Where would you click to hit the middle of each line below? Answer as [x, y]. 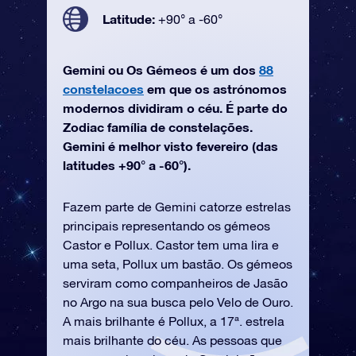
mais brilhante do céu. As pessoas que [172, 340]
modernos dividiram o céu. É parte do [175, 108]
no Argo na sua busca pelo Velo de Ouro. [178, 302]
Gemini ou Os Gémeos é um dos [161, 70]
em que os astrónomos [215, 89]
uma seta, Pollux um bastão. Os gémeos [178, 264]
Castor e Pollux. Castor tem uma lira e [171, 245]
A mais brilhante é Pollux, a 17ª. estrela [174, 321]
